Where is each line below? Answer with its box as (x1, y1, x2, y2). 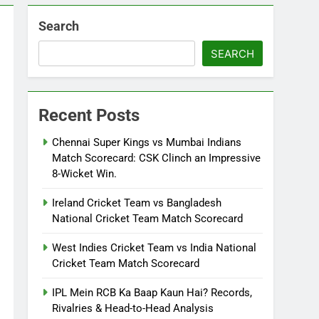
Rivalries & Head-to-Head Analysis (52, 302, 214, 315)
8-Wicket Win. (52, 167, 117, 180)
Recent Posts (38, 105, 140, 125)
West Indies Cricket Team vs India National (52, 241, 257, 254)
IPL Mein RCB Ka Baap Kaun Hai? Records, (52, 286, 253, 299)
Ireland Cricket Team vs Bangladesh (52, 197, 222, 209)
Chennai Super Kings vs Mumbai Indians (52, 136, 242, 149)
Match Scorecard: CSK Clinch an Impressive (52, 152, 261, 164)
